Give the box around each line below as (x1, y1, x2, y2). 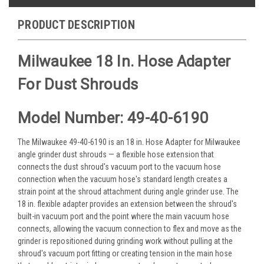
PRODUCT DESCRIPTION (18, 17, 135, 32)
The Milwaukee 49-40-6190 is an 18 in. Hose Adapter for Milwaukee (18, 137, 240, 147)
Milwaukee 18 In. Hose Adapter (18, 52, 231, 71)
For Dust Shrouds (18, 75, 138, 94)
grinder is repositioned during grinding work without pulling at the (18, 236, 233, 246)
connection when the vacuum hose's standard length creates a (18, 174, 227, 184)
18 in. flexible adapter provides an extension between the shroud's (18, 199, 237, 209)
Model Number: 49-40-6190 (18, 108, 209, 127)
